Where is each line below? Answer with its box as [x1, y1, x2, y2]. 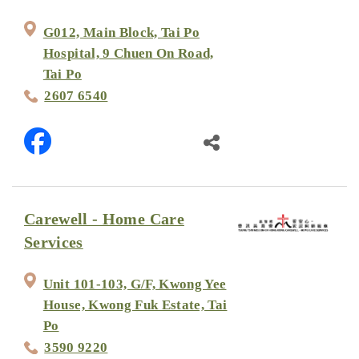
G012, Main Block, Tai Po [42, 25, 200, 41]
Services [24, 234, 83, 252]
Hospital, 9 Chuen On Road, [42, 46, 214, 62]
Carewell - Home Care [24, 211, 184, 228]
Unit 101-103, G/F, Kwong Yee [42, 276, 227, 292]
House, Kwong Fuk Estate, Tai [42, 296, 228, 313]
